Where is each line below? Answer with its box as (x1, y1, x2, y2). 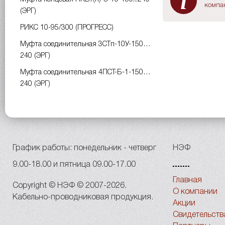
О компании (172, 188, 217, 195)
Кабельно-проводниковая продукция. (13, 194, 153, 201)
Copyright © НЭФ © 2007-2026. (13, 182, 127, 189)
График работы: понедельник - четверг (13, 145, 156, 152)
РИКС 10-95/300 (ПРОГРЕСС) (20, 25, 114, 31)
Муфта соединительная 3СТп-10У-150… (20, 41, 151, 48)
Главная (172, 177, 202, 184)
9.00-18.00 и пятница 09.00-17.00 (13, 161, 136, 168)
